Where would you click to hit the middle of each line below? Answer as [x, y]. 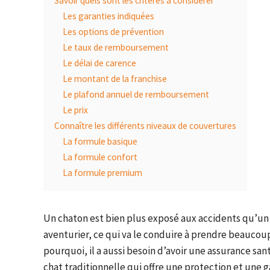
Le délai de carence [99, 63]
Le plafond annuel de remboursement [136, 95]
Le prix [75, 110]
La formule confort [100, 157]
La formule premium [102, 173]
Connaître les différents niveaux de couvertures [145, 126]
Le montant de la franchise [115, 79]
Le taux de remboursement [116, 48]
